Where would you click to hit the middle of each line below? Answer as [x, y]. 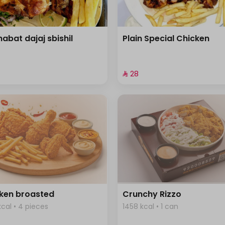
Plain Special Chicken [166, 39]
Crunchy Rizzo [152, 194]
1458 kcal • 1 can [150, 206]
